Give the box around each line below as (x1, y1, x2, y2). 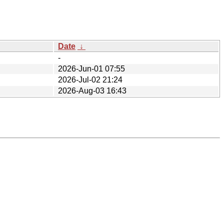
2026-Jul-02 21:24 (58, 75, 122, 84)
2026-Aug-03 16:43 (58, 86, 126, 95)
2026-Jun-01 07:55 (58, 64, 125, 73)
